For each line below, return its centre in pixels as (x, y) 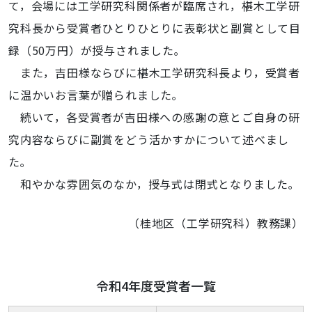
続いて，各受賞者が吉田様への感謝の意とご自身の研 (154, 117)
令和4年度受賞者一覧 (156, 286)
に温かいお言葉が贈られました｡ (94, 95)
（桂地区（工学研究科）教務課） (216, 223)
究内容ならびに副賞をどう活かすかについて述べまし (149, 140)
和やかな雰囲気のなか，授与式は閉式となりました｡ (151, 184)
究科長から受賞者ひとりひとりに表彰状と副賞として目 (155, 28)
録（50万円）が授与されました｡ (94, 50)
